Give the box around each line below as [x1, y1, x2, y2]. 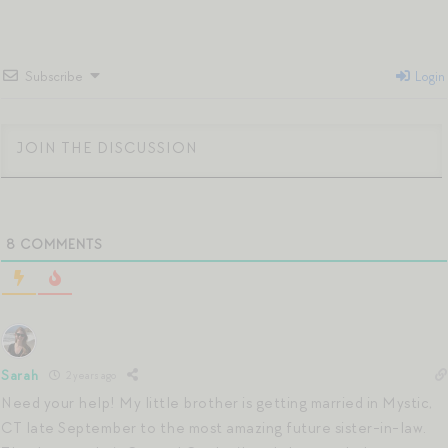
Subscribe [25, 67, 83, 85]
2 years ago [63, 368, 116, 383]
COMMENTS [16, 235, 103, 253]
